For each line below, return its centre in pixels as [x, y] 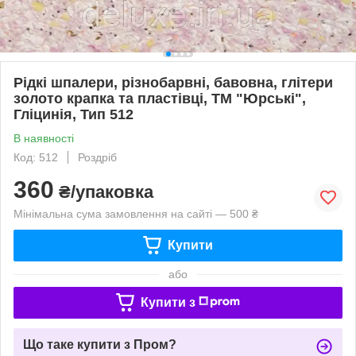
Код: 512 [36, 157]
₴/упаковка [104, 192]
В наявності [44, 138]
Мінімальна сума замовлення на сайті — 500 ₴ [136, 213]
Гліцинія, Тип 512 [74, 114]
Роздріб [97, 157]
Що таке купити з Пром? [100, 344]
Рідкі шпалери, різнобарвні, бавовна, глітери [173, 82]
